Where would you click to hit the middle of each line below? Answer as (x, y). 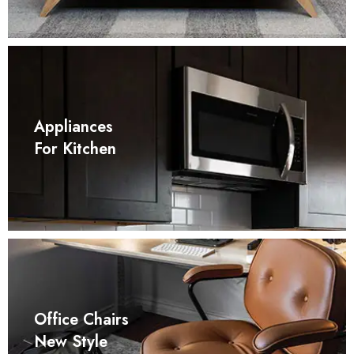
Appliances (73, 127)
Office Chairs (81, 320)
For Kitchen (75, 149)
